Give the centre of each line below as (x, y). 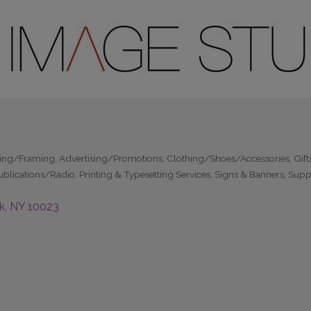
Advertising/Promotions (111, 159)
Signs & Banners (249, 175)
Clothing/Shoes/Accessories (228, 159)
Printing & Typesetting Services (145, 175)
